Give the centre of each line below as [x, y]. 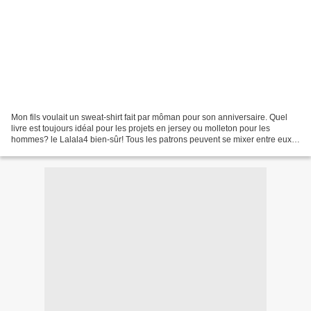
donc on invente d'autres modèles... [78, 150]
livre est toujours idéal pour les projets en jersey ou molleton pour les [141, 128]
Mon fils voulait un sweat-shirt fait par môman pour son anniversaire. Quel [149, 117]
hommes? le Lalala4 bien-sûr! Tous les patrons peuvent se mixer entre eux [151, 139]
